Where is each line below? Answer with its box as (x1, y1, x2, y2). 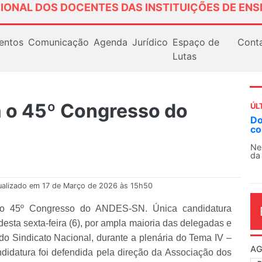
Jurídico (132, 36, 168, 48)
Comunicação (27, 36, 89, 48)
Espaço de (172, 36, 219, 48)
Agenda (93, 36, 127, 48)
